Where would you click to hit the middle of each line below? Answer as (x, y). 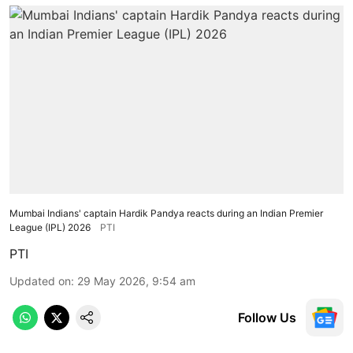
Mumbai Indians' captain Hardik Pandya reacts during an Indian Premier (166, 213)
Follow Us (267, 317)
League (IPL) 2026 (50, 227)
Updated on (40, 281)
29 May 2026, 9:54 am (136, 281)
